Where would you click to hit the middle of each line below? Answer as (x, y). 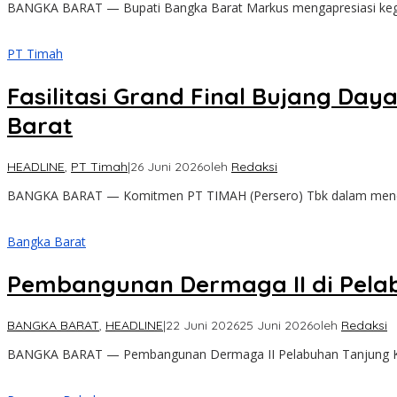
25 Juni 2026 (276, 326)
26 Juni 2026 (167, 167)
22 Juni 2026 (202, 326)
